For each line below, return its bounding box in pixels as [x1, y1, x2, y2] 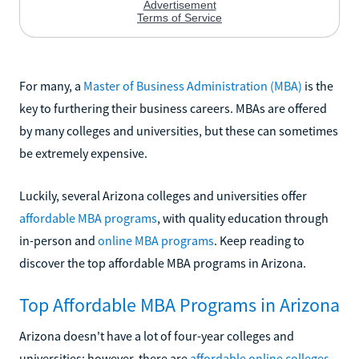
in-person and [19, 232, 98, 248]
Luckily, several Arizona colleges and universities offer [19, 187, 307, 204]
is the [302, 77, 333, 94]
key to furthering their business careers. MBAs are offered [19, 99, 327, 116]
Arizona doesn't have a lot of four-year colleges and [19, 327, 294, 344]
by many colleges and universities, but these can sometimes [19, 122, 338, 139]
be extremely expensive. [19, 144, 147, 161]
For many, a [19, 77, 83, 94]
